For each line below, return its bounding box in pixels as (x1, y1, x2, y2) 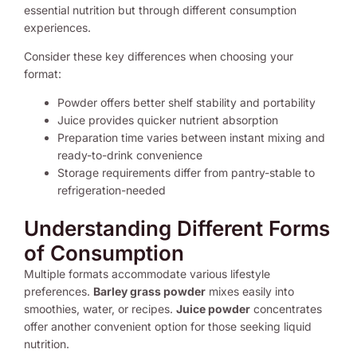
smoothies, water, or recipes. (24, 301, 176, 316)
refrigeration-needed (57, 182, 166, 197)
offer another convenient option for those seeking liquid (24, 319, 312, 333)
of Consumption (24, 240, 184, 265)
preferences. (24, 284, 93, 298)
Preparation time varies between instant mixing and (57, 130, 325, 144)
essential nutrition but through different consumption (24, 2, 296, 17)
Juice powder (176, 301, 250, 316)
